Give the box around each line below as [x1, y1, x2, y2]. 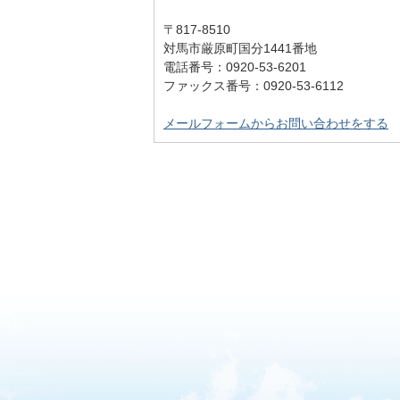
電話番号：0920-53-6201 [163, 60, 306, 74]
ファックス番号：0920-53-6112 [163, 79, 344, 93]
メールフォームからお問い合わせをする [163, 116, 388, 130]
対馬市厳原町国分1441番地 [163, 41, 317, 55]
